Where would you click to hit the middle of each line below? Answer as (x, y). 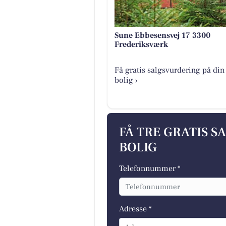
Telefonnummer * (150, 168)
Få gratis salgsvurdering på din (169, 70)
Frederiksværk (141, 45)
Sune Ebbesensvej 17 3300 (162, 36)
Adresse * (135, 209)
